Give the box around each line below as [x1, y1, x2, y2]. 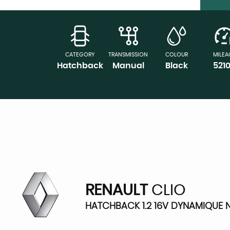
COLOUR [165, 51, 188, 57]
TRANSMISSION [108, 51, 148, 57]
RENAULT [85, 182, 148, 198]
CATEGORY [65, 51, 95, 57]
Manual [112, 61, 144, 70]
